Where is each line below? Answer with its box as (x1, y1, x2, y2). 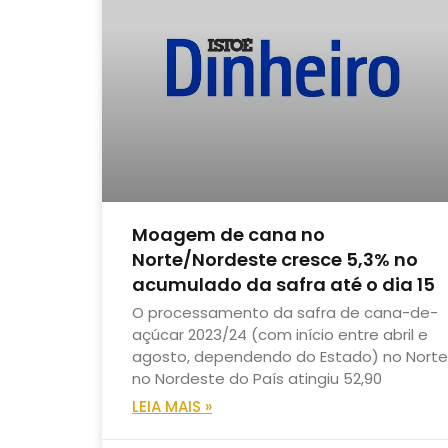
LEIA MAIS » (132, 396, 212, 418)
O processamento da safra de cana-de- (132, 302, 438, 324)
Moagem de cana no (132, 222, 325, 248)
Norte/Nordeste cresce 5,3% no (132, 247, 418, 273)
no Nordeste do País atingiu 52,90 (132, 368, 382, 390)
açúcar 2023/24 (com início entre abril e (132, 324, 428, 346)
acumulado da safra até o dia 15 (132, 272, 435, 298)
